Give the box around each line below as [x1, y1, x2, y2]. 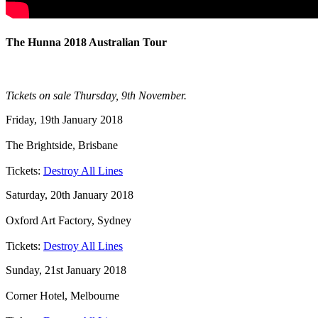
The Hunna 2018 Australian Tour [6, 36, 167, 49]
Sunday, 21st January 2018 [6, 264, 126, 277]
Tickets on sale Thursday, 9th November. [6, 89, 187, 102]
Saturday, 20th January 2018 [6, 189, 133, 202]
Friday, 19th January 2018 [6, 114, 123, 126]
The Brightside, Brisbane [6, 139, 118, 152]
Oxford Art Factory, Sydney [6, 214, 131, 227]
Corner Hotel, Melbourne [6, 290, 119, 302]
